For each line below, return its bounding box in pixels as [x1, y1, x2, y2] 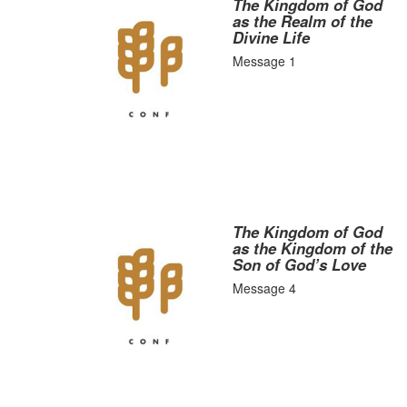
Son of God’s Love [233, 253, 367, 275]
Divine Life [233, 26, 311, 48]
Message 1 [233, 52, 297, 70]
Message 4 [233, 279, 297, 297]
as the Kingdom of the [233, 237, 393, 259]
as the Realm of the [233, 10, 373, 32]
